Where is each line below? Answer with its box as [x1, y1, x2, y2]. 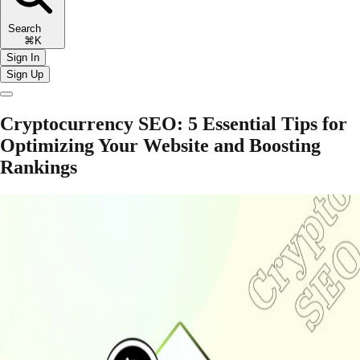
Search [8, 22, 57, 35]
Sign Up [6, 67, 43, 80]
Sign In [6, 51, 39, 63]
